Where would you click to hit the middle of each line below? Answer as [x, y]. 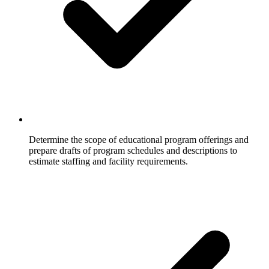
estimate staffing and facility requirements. [108, 161]
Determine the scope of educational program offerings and [139, 139]
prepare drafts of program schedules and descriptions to [133, 150]
